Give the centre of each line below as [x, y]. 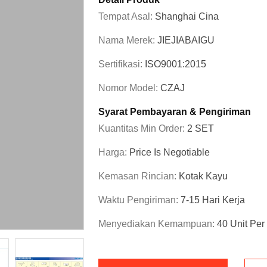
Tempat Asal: [127, 16]
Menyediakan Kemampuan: [158, 224]
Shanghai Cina [187, 16]
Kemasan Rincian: [139, 176]
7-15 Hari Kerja [213, 200]
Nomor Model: [129, 88]
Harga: [114, 152]
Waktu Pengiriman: [139, 200]
